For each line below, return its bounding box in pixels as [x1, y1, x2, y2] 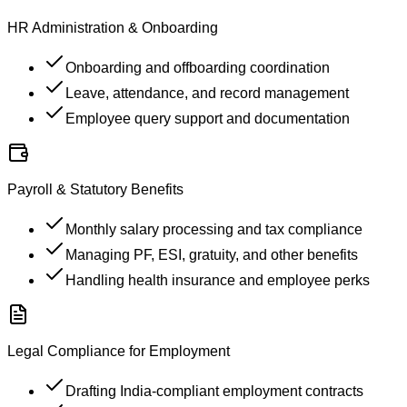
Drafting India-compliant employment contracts [65, 382, 363, 399]
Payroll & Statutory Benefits [7, 181, 184, 197]
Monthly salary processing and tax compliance [65, 221, 362, 237]
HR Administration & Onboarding [7, 19, 218, 35]
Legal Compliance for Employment [7, 342, 230, 359]
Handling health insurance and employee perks [65, 272, 370, 288]
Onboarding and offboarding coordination [65, 59, 330, 75]
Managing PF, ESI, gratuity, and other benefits [65, 246, 358, 263]
